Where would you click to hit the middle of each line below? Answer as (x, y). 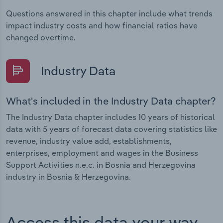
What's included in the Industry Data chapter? (111, 101)
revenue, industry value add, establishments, (89, 141)
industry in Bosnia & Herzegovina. (68, 176)
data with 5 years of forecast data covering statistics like (111, 129)
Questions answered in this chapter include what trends (109, 14)
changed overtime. (41, 38)
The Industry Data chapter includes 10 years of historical (111, 117)
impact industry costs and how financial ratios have (102, 26)
